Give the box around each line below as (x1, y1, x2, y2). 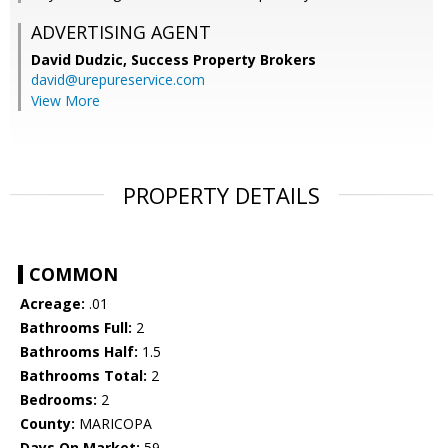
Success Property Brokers (131, 50, 316, 70)
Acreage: (20, 294, 85, 314)
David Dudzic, (31, 50, 131, 70)
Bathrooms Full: (20, 318, 132, 338)
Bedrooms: (20, 390, 97, 410)
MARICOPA (75, 414, 152, 434)
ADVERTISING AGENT (31, 20, 211, 45)
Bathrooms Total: (20, 366, 147, 386)
